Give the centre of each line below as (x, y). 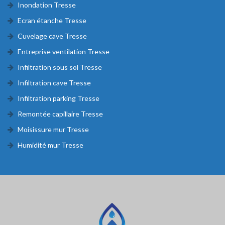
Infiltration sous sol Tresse (60, 67)
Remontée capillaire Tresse (60, 114)
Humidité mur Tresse (50, 145)
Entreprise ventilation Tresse (64, 51)
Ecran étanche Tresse (52, 20)
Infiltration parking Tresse (59, 98)
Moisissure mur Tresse (53, 129)
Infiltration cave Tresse (54, 82)
